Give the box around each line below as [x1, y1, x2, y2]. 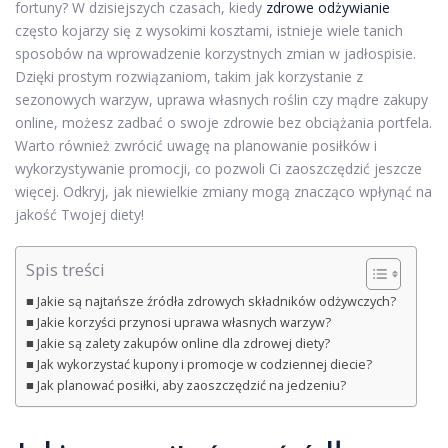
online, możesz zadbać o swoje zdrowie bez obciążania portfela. [15, 113, 432, 132]
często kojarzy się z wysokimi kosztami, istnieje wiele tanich [15, 21, 403, 40]
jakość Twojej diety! [15, 205, 144, 224]
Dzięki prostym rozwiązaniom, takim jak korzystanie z [15, 67, 363, 86]
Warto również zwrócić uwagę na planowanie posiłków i [15, 136, 377, 155]
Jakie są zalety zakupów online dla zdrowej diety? [36, 335, 330, 352]
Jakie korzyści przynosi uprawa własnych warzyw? [36, 314, 331, 331]
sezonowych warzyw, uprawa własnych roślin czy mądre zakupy [15, 90, 428, 109]
